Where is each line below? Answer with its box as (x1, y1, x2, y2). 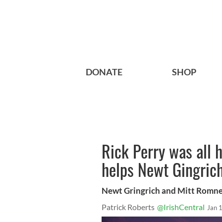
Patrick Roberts (102, 202, 155, 212)
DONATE (86, 66, 122, 78)
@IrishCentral (157, 202, 205, 212)
